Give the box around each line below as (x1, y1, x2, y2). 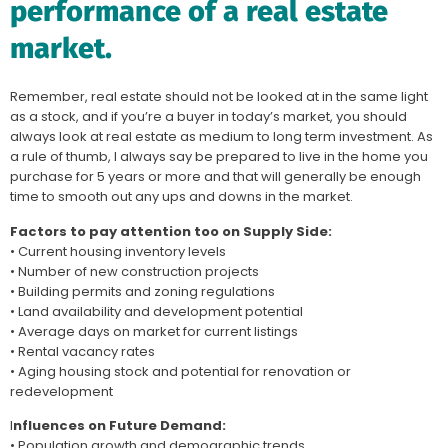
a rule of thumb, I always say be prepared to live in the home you (10, 147, 428, 167)
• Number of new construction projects (10, 261, 259, 281)
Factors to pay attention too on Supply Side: (10, 221, 332, 241)
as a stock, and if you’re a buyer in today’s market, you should (10, 107, 407, 127)
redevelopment (10, 381, 113, 401)
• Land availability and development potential (10, 301, 303, 321)
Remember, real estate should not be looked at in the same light (10, 87, 428, 107)
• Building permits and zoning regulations (10, 281, 275, 301)
